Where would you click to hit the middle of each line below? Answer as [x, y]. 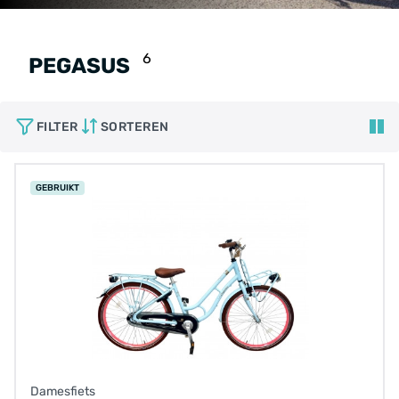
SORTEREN [134, 126]
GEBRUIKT [57, 188]
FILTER [57, 126]
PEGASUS [79, 66]
